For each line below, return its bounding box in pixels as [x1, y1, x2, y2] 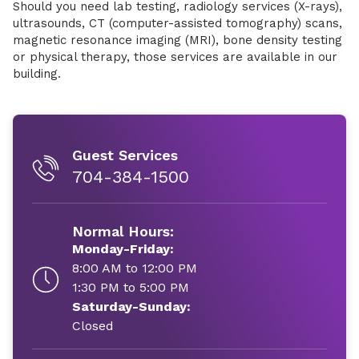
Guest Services [72, 147, 178, 163]
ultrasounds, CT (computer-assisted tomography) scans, [13, 16, 342, 30]
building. [13, 67, 61, 81]
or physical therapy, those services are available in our [13, 50, 337, 64]
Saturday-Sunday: [72, 299, 191, 314]
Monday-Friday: [72, 241, 174, 256]
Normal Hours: [72, 223, 174, 240]
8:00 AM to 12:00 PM [72, 260, 197, 276]
